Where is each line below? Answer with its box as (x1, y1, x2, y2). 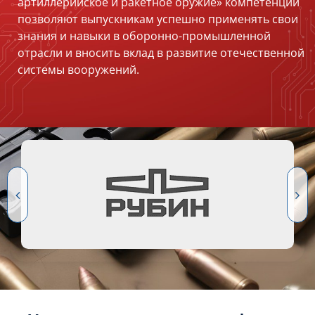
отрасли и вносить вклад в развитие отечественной (18, 45, 304, 61)
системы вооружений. (18, 62, 139, 78)
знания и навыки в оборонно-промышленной (18, 28, 271, 44)
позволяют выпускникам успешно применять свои (18, 11, 298, 27)
